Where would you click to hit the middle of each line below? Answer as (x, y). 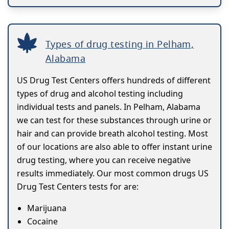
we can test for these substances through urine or (114, 120)
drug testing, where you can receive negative (104, 160)
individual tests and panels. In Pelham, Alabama (109, 107)
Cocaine (42, 222)
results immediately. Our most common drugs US (113, 174)
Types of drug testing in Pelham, (120, 44)
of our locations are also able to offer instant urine (114, 147)
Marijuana (47, 208)
